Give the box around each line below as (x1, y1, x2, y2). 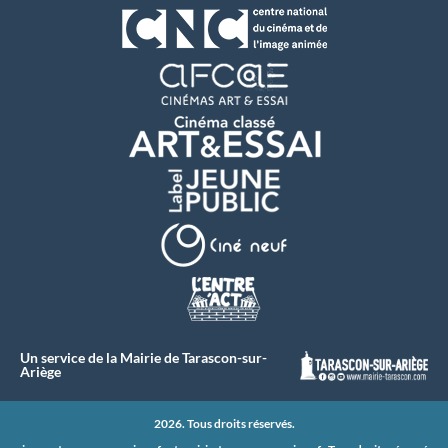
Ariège (20, 362, 61, 380)
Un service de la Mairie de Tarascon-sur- (20, 348, 267, 366)
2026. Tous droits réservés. (153, 415, 295, 431)
